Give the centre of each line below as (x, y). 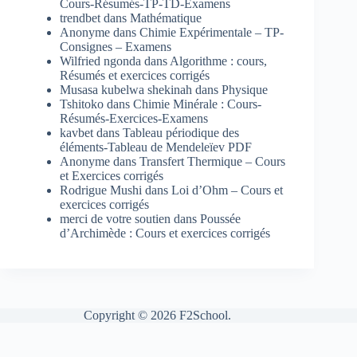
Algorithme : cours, (218, 61)
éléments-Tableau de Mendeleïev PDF (156, 147)
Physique (245, 90)
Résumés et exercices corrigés (135, 76)
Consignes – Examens (116, 47)
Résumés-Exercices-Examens (134, 119)
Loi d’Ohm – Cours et (227, 190)
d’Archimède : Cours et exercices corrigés (165, 233)
